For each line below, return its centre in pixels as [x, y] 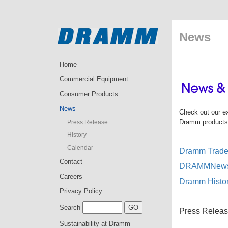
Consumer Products [89, 94]
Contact [71, 162]
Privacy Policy [81, 191]
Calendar [80, 148]
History [77, 135]
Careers [71, 176]
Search [70, 207]
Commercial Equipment [94, 79]
